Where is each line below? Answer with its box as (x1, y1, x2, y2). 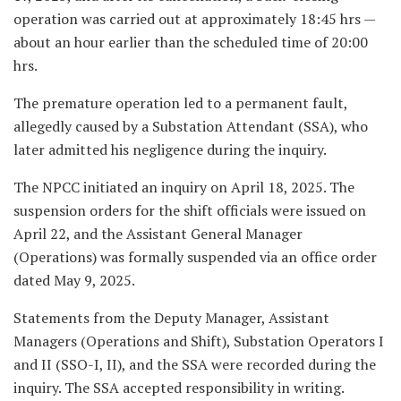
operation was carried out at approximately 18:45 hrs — (13, 8, 375, 29)
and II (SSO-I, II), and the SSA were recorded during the (13, 354, 376, 374)
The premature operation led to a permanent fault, (13, 92, 347, 113)
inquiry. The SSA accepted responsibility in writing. (13, 377, 345, 397)
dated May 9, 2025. (13, 269, 135, 290)
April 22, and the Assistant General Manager (13, 223, 303, 243)
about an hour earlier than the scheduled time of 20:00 (13, 31, 368, 52)
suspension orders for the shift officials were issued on (13, 200, 366, 220)
